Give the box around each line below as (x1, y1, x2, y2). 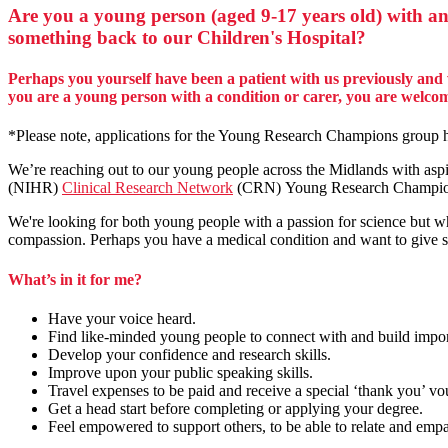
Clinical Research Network (62, 179, 233, 197)
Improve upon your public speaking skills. (48, 363, 313, 381)
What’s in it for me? (8, 270, 142, 288)
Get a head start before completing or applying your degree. (48, 399, 423, 417)
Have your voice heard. (48, 309, 196, 327)
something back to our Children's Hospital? (8, 26, 366, 48)
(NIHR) (8, 179, 62, 197)
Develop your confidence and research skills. (48, 345, 331, 363)
